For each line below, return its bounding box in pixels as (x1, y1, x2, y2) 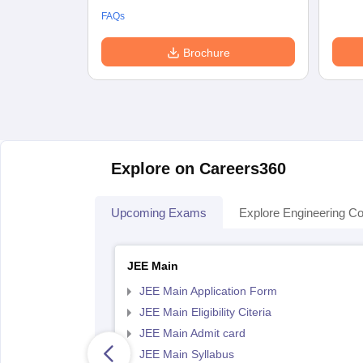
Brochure (182, 46, 230, 59)
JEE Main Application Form (139, 284, 277, 297)
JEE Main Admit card (139, 327, 246, 340)
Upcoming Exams (111, 206, 207, 220)
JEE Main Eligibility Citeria (139, 305, 271, 318)
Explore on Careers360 (111, 160, 286, 177)
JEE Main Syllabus (139, 348, 234, 361)
